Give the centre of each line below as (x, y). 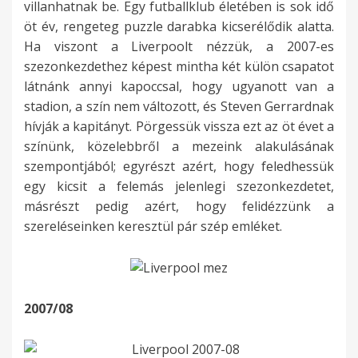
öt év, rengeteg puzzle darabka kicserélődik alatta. (179, 27)
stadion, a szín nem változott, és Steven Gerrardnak (179, 107)
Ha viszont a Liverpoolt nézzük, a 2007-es (179, 47)
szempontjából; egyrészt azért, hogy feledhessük (179, 167)
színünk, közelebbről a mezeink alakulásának (179, 147)
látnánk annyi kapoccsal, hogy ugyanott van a (179, 87)
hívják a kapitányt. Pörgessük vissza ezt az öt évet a (179, 127)
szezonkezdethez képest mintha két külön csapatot (179, 67)
